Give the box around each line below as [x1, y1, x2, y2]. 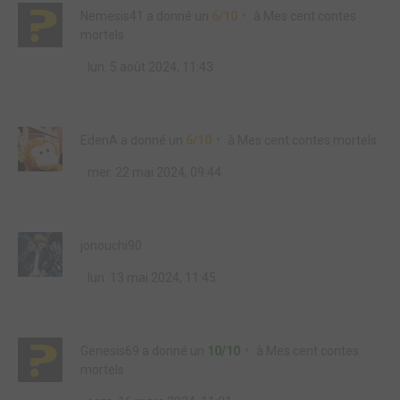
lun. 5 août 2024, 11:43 [85, 60, 213, 74]
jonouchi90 [80, 238, 142, 253]
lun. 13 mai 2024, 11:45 [85, 271, 216, 285]
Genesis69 [80, 344, 139, 358]
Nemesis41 [80, 9, 144, 23]
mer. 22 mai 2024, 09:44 [85, 165, 221, 179]
